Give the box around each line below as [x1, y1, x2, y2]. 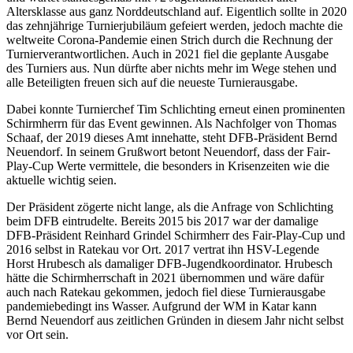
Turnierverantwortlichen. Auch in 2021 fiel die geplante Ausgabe [6, 46, 329, 61]
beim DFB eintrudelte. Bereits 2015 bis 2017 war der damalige [6, 214, 318, 228]
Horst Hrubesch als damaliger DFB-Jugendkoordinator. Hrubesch [6, 256, 333, 270]
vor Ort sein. [6, 327, 69, 341]
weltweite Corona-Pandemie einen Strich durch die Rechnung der [6, 32, 333, 46]
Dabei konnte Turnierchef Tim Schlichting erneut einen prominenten [6, 102, 345, 116]
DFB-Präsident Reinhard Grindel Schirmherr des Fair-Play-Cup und [6, 228, 345, 242]
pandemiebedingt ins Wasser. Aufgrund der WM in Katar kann [6, 299, 317, 313]
